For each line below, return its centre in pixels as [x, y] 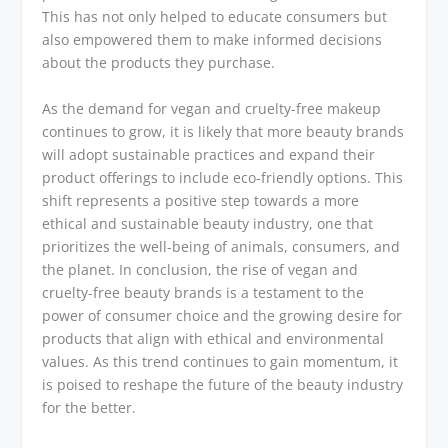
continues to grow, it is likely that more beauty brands [223, 131]
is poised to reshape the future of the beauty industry [223, 384]
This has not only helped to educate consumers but [215, 17]
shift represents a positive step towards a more [201, 200]
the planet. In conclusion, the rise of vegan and [200, 269]
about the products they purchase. [159, 63]
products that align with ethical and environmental [213, 338]
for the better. [89, 407]
